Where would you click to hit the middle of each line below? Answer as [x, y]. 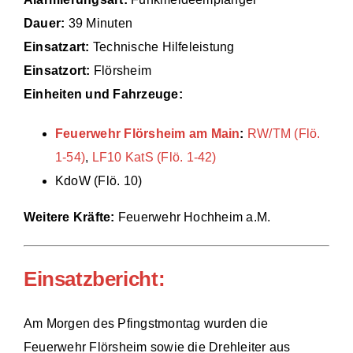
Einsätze [39, 35]
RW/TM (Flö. [284, 134]
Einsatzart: [57, 47]
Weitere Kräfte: [69, 217]
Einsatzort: [57, 71]
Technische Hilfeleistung [162, 47]
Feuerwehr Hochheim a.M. [193, 217]
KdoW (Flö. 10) [99, 181]
